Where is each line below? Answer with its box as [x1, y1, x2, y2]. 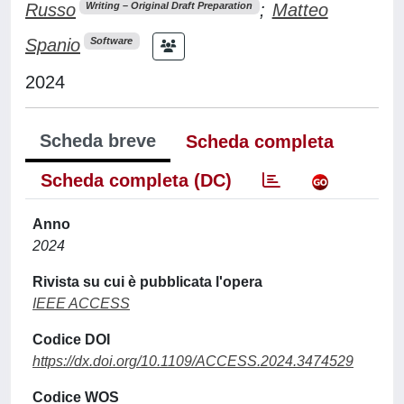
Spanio [25, 34, 80, 55]
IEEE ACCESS [32, 295, 130, 311]
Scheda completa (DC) [41, 170, 232, 190]
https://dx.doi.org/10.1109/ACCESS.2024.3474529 [32, 353, 353, 369]
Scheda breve [40, 130, 156, 151]
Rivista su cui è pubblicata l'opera [32, 273, 262, 289]
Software [90, 35, 133, 47]
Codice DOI [32, 331, 110, 347]
